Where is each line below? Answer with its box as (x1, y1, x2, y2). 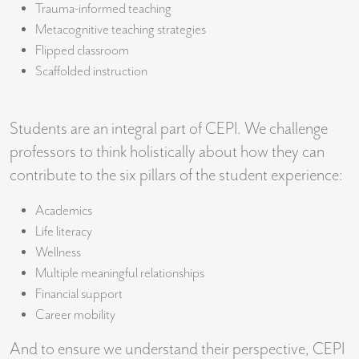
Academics (35, 202, 92, 219)
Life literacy (35, 223, 92, 240)
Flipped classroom (35, 42, 129, 58)
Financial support (35, 285, 123, 302)
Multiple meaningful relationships (35, 264, 204, 281)
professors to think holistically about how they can (10, 142, 325, 162)
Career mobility (35, 306, 115, 323)
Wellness (35, 244, 81, 260)
